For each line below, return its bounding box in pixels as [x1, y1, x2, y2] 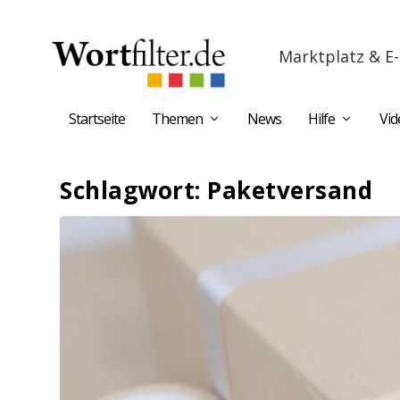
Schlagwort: [60, 174, 208, 206]
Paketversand [207, 174, 373, 206]
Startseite [69, 109, 125, 129]
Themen [152, 109, 203, 129]
